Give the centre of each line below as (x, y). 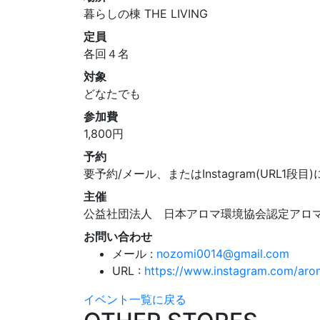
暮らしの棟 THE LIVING (146, 13)
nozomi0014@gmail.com (223, 253)
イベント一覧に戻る (135, 299)
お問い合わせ (118, 236)
